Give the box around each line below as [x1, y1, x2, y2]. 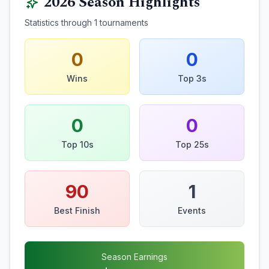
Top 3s [177, 73, 207, 83]
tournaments [97, 17, 148, 28]
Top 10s [61, 139, 94, 150]
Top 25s [175, 139, 209, 150]
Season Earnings [101, 252, 168, 262]
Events [178, 205, 206, 216]
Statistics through [25, 17, 94, 28]
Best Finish [54, 205, 100, 216]
